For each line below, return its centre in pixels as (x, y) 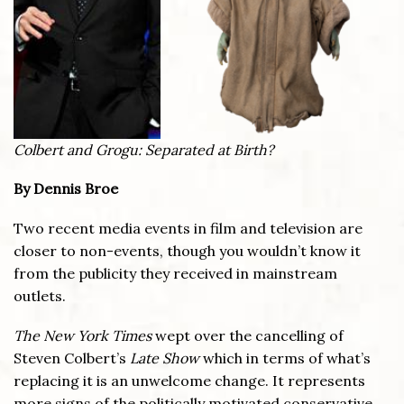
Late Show (165, 358)
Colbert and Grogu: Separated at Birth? (144, 149)
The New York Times (84, 335)
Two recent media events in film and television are (188, 228)
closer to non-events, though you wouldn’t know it (187, 250)
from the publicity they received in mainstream (175, 273)
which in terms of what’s (285, 358)
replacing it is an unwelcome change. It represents (189, 380)
